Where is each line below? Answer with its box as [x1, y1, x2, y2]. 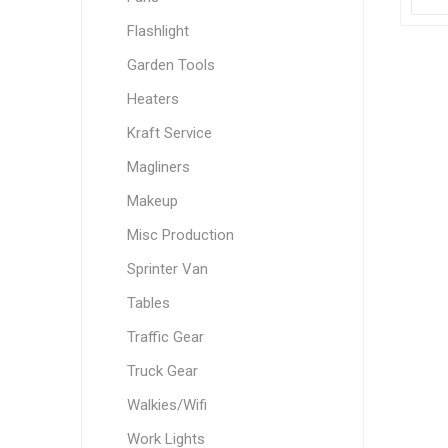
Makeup [126, 192, 178, 210]
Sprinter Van [126, 260, 208, 278]
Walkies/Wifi [126, 396, 207, 414]
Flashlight [126, 22, 189, 40]
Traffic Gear [126, 328, 204, 346]
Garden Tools [126, 56, 215, 74]
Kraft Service [126, 124, 212, 142]
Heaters [126, 90, 179, 108]
